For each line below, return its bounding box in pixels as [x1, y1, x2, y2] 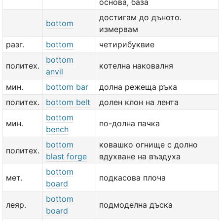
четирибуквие [99, 39, 154, 49]
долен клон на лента [99, 97, 179, 107]
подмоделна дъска [99, 200, 173, 210]
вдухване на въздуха [99, 151, 181, 161]
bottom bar [46, 82, 88, 92]
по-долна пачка [99, 118, 160, 128]
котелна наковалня [99, 61, 173, 71]
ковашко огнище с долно [99, 140, 198, 149]
